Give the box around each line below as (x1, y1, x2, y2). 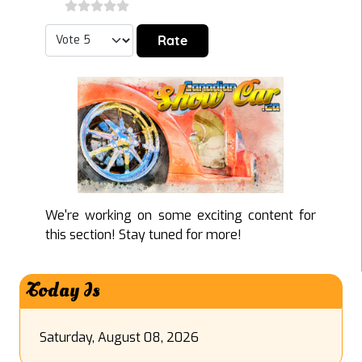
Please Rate (44, 23, 114, 41)
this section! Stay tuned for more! (45, 225, 242, 243)
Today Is (27, 277, 100, 305)
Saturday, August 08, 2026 (40, 329, 199, 347)
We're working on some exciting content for (45, 206, 316, 224)
